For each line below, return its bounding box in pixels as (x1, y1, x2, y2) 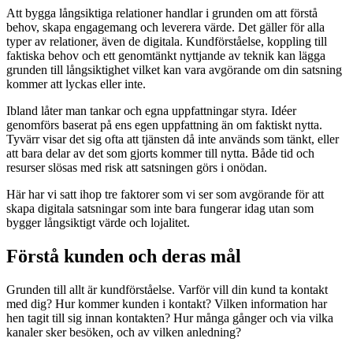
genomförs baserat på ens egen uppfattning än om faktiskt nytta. (6, 118, 322, 132)
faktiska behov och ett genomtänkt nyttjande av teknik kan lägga (6, 49, 325, 63)
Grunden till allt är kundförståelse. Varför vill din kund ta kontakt (6, 283, 328, 297)
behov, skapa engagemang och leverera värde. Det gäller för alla (6, 20, 325, 35)
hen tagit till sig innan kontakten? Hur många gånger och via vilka (6, 311, 333, 325)
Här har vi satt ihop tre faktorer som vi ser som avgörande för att (6, 188, 324, 202)
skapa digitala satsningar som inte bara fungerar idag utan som (6, 202, 314, 216)
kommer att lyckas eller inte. (6, 77, 146, 91)
